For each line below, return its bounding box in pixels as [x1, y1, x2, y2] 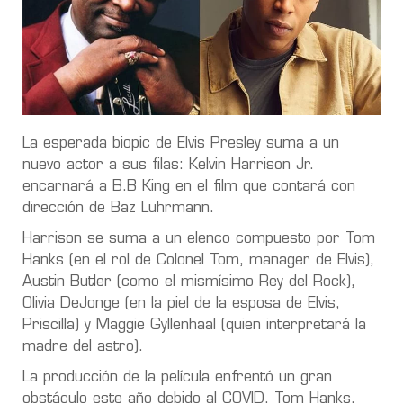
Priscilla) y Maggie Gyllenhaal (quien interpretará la [22, 318, 366, 333]
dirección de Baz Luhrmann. [22, 201, 214, 216]
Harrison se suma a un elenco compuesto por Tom [22, 231, 375, 246]
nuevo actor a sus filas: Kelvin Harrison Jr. [22, 157, 314, 173]
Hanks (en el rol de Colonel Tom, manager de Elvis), [22, 253, 374, 268]
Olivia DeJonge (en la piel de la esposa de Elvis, [22, 296, 340, 311]
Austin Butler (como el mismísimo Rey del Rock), [22, 274, 355, 290]
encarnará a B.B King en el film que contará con [22, 179, 355, 194]
